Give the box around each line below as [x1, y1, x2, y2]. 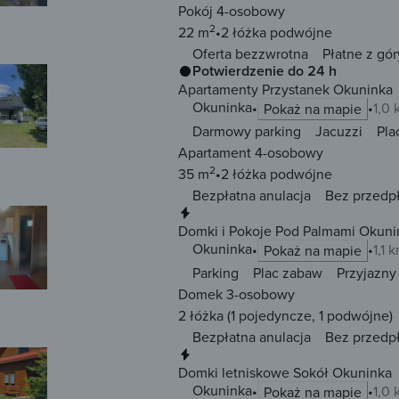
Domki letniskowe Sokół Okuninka [178, 362, 392, 383]
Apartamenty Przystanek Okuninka [178, 79, 393, 100]
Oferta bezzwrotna [192, 44, 308, 64]
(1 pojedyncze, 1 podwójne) [224, 305, 393, 326]
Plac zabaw [253, 263, 322, 283]
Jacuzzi [315, 121, 362, 142]
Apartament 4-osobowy [178, 142, 323, 163]
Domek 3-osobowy [178, 284, 295, 305]
